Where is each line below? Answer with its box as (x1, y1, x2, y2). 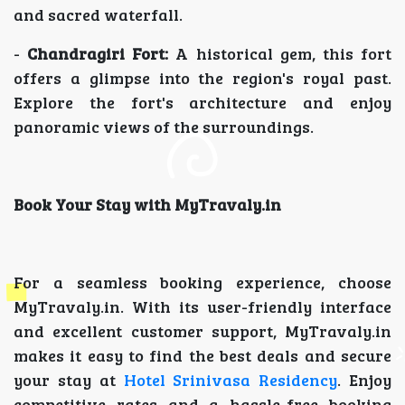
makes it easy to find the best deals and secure (14, 344, 391, 367)
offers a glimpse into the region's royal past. (14, 67, 391, 89)
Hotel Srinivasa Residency (123, 369, 338, 391)
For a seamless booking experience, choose (14, 271, 391, 294)
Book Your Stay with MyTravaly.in (14, 193, 281, 216)
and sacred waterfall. (14, 4, 183, 26)
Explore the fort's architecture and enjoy (14, 91, 391, 114)
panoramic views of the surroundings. (14, 116, 314, 138)
